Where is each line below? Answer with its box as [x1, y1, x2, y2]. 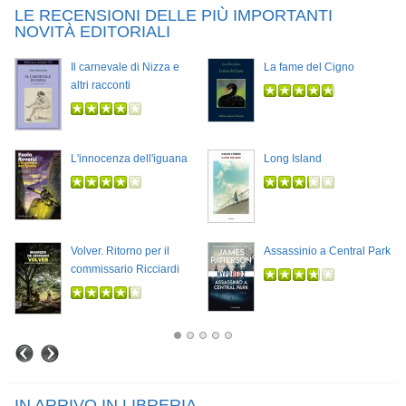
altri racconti [71, 79, 130, 92]
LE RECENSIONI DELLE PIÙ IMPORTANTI [14, 6, 333, 25]
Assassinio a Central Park [264, 245, 391, 258]
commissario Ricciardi [71, 263, 179, 276]
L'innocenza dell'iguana [71, 152, 188, 166]
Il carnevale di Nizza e [71, 61, 179, 74]
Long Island [264, 152, 322, 166]
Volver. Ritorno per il [71, 245, 169, 258]
